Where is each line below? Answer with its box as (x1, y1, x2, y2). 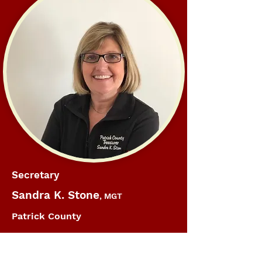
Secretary (12, 169, 59, 181)
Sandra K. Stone (12, 188, 99, 202)
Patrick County (12, 211, 81, 222)
